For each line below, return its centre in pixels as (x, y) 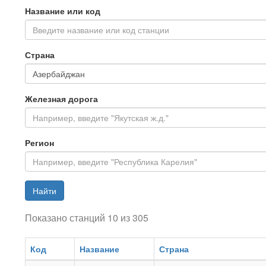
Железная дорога (61, 99)
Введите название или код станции (101, 30)
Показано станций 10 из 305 (87, 218)
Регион (39, 142)
